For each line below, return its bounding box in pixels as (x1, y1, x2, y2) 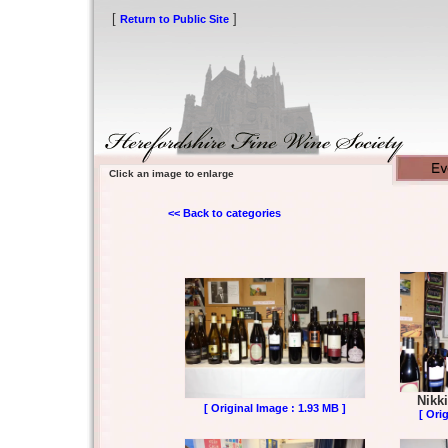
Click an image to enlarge (94, 168, 234, 179)
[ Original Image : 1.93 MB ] (204, 402, 346, 414)
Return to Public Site (120, 13, 229, 25)
